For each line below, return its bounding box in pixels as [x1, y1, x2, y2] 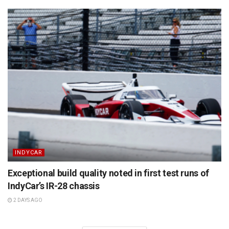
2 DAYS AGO [12, 197, 42, 203]
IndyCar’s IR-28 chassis [8, 180, 100, 191]
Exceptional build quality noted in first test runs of [8, 167, 209, 178]
